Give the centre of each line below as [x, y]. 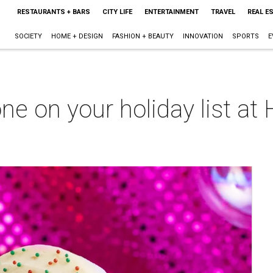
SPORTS [245, 36]
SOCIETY [28, 36]
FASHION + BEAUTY [143, 36]
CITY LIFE [117, 12]
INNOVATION [203, 36]
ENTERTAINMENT [171, 12]
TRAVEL [223, 12]
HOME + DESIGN [77, 36]
